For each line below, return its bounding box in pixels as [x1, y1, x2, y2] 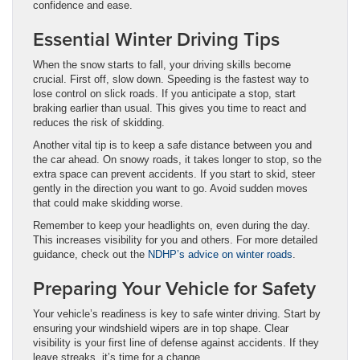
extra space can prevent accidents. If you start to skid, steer [33, 167, 315, 180]
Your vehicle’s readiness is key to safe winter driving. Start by [33, 307, 321, 320]
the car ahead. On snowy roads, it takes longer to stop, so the [33, 153, 321, 166]
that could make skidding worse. [33, 196, 183, 209]
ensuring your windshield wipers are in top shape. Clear [33, 321, 288, 334]
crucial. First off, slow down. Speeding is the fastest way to [33, 72, 309, 85]
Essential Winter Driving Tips [33, 24, 280, 53]
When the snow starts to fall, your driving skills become [33, 58, 291, 71]
